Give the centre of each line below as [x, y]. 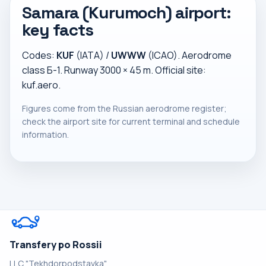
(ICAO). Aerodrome [189, 55]
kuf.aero [40, 85]
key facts [58, 30]
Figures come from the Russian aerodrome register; [124, 108]
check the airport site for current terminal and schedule [131, 121]
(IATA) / [93, 55]
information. [45, 134]
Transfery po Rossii [56, 245]
